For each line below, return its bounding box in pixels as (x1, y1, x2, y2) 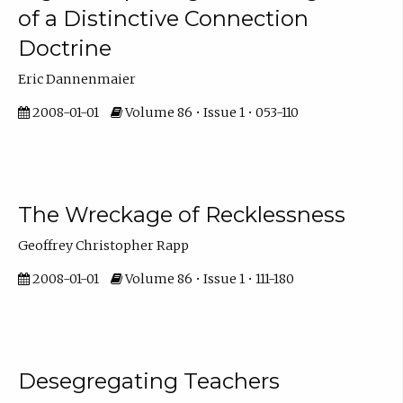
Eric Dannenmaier (17, 70, 136, 87)
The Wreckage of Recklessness (17, 201, 345, 228)
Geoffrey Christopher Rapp (17, 237, 189, 254)
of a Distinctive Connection (17, 4, 309, 31)
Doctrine (17, 34, 112, 61)
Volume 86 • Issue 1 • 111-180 (121, 271, 294, 288)
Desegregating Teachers (17, 367, 280, 394)
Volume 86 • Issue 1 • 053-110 (121, 104, 299, 121)
